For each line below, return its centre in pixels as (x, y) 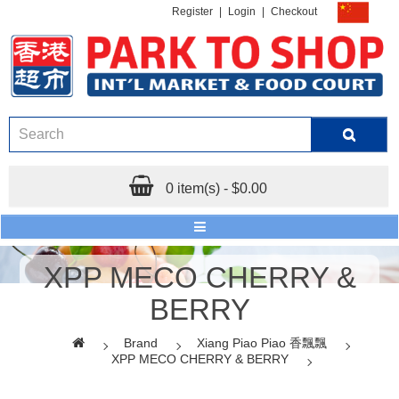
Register (192, 12)
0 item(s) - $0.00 (217, 188)
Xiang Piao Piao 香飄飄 (262, 342)
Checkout (294, 12)
